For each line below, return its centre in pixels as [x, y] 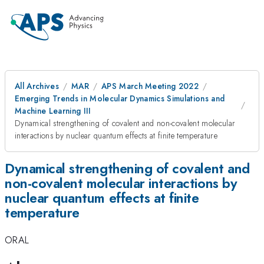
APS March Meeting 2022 [150, 86]
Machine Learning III [53, 111]
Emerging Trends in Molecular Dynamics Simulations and [120, 98]
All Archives [37, 86]
